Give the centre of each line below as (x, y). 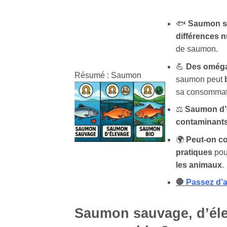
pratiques (194, 152)
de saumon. (197, 49)
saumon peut (200, 79)
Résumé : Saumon (108, 75)
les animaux (199, 165)
